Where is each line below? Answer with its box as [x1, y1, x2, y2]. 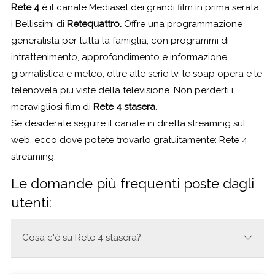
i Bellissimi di [11, 18, 67, 29]
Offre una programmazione [122, 18, 242, 29]
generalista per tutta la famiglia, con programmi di [11, 34, 229, 46]
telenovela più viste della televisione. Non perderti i [11, 84, 233, 96]
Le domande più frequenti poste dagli [11, 175, 254, 192]
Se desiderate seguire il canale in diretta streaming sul [11, 117, 246, 129]
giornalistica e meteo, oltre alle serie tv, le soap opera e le [11, 68, 262, 79]
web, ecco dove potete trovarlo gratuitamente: [11, 134, 219, 145]
